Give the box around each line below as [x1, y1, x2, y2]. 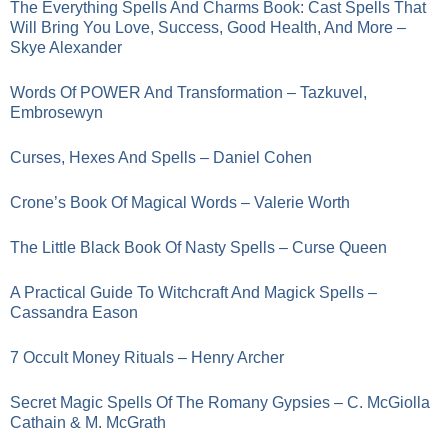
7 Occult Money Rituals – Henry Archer [10, 349, 284, 366]
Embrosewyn [10, 104, 103, 121]
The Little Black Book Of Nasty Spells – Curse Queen [10, 239, 387, 256]
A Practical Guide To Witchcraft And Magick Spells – [10, 284, 377, 301]
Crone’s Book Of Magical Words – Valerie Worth [10, 194, 350, 211]
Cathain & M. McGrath [10, 414, 166, 431]
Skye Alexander [10, 39, 122, 56]
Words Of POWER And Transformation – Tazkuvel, [10, 84, 367, 101]
